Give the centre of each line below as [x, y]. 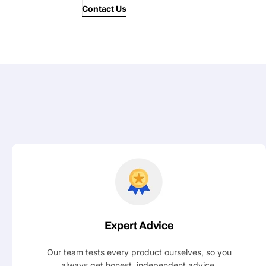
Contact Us [104, 9]
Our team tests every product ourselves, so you [139, 252]
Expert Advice [139, 226]
